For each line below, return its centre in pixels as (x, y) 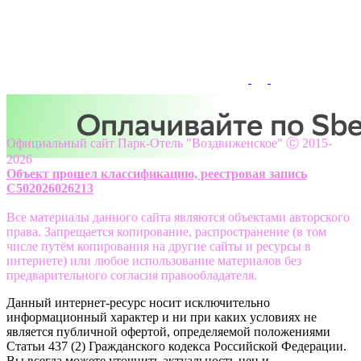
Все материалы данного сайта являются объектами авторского (178, 217)
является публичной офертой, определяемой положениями (168, 331)
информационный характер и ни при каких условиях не (162, 317)
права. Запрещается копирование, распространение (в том (166, 231)
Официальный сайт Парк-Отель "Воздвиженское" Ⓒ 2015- (169, 143)
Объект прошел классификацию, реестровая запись (157, 173)
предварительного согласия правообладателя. (132, 275)
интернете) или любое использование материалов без (154, 260)
